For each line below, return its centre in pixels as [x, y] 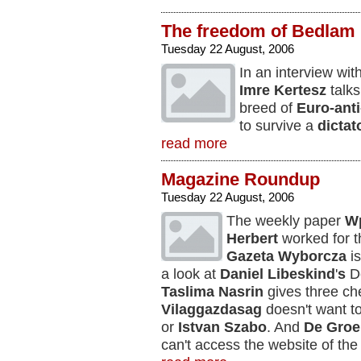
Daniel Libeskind [278, 274]
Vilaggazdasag [214, 309]
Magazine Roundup [241, 179]
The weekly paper [286, 221]
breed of [268, 108]
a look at [191, 274]
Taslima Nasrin [212, 292]
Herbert [252, 239]
